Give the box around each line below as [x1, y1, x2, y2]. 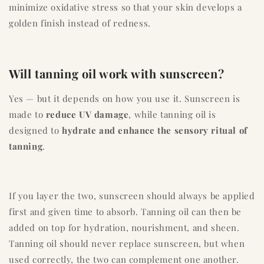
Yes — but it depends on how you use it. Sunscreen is [9, 93, 240, 105]
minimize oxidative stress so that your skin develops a [9, 1, 242, 14]
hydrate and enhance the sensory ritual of [62, 124, 247, 137]
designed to [9, 124, 62, 137]
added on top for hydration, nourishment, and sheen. [9, 222, 240, 234]
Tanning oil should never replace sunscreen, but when [9, 237, 245, 250]
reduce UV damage [45, 108, 129, 121]
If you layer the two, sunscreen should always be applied [9, 190, 255, 202]
